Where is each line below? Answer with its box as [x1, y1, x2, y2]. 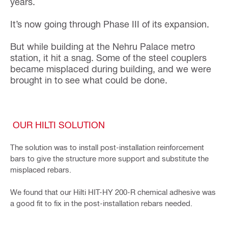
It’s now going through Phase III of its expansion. [10, 18, 209, 30]
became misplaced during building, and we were [10, 63, 211, 74]
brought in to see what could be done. [10, 74, 167, 85]
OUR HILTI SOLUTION [13, 119, 105, 130]
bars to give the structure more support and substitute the [10, 154, 209, 163]
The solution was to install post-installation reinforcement [10, 142, 204, 152]
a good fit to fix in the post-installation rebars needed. [10, 198, 192, 208]
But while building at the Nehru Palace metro [10, 41, 195, 52]
